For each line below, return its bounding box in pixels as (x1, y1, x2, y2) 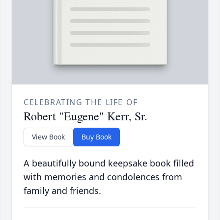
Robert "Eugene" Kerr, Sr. (24, 108, 147, 124)
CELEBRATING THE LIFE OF (24, 97, 138, 108)
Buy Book (82, 132, 111, 142)
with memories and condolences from (24, 171, 182, 183)
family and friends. (24, 185, 101, 197)
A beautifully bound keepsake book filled (24, 157, 194, 169)
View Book (32, 132, 65, 142)
